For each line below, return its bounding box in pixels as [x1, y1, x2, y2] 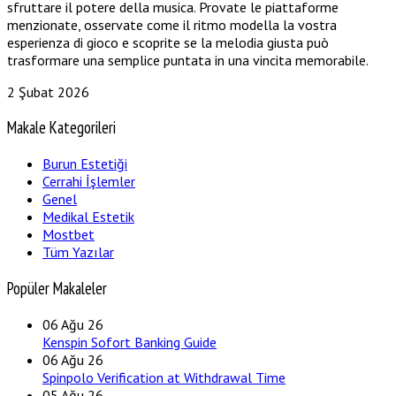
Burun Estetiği [42, 155, 127, 173]
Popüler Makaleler [7, 277, 107, 299]
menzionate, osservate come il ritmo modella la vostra [7, 15, 337, 34]
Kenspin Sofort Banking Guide [42, 332, 217, 351]
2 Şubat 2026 [7, 82, 89, 101]
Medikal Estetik [42, 208, 134, 226]
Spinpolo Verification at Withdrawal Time [42, 368, 286, 386]
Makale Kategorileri [7, 117, 116, 139]
